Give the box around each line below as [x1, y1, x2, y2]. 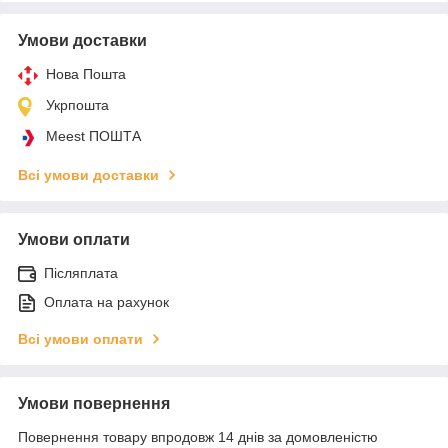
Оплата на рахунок [44, 293, 169, 310]
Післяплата [44, 264, 118, 281]
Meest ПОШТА [46, 127, 141, 144]
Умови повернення [18, 394, 170, 412]
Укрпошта [46, 96, 109, 113]
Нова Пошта [46, 65, 126, 82]
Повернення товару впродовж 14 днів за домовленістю [18, 428, 378, 445]
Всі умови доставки [18, 166, 159, 183]
